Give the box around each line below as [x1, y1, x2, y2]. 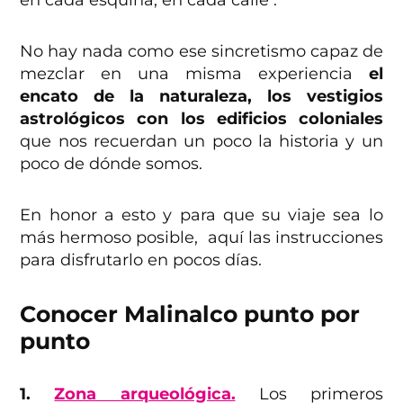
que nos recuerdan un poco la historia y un [20, 131, 383, 152]
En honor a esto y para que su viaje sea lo [20, 205, 383, 226]
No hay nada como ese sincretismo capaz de [20, 41, 383, 62]
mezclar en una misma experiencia [20, 64, 369, 85]
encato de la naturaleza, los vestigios [20, 86, 383, 107]
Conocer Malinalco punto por [20, 300, 361, 328]
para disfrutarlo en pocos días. [20, 250, 263, 271]
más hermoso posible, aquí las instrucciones [20, 228, 383, 248]
